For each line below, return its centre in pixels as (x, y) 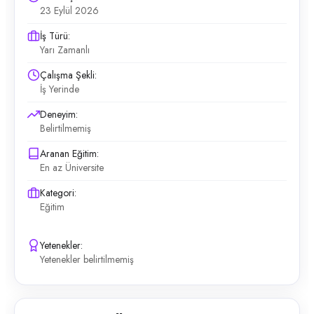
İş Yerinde (60, 89)
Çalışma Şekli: (68, 75)
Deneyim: (59, 114)
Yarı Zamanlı (65, 50)
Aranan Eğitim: (69, 153)
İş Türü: (55, 36)
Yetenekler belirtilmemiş (87, 259)
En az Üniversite (72, 168)
